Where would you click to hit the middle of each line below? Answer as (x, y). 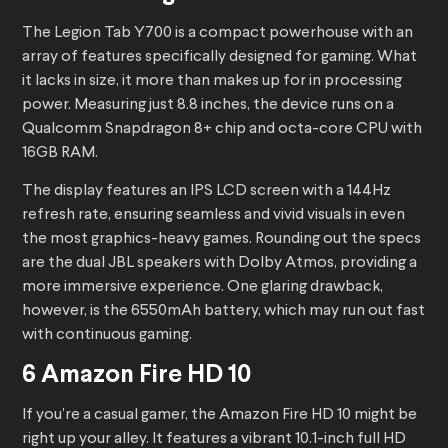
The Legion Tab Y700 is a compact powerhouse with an (217, 33)
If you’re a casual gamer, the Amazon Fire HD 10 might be (219, 415)
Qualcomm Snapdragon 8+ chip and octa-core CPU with (222, 129)
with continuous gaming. (108, 335)
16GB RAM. (61, 153)
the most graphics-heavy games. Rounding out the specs (221, 239)
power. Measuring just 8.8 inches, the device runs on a (208, 105)
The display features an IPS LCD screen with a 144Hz (206, 191)
